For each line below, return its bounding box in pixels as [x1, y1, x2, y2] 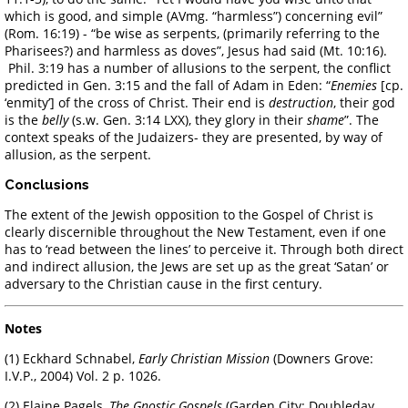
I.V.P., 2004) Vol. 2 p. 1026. [5, 366, 161, 384]
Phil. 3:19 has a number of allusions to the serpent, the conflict [5, 58, 391, 76]
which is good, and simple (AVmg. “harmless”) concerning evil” [5, 6, 382, 25]
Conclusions [5, 176, 89, 193]
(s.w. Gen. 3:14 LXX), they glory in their [72, 110, 307, 128]
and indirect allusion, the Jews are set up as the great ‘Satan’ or [5, 257, 389, 275]
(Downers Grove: [270, 349, 373, 367]
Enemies [331, 76, 377, 94]
